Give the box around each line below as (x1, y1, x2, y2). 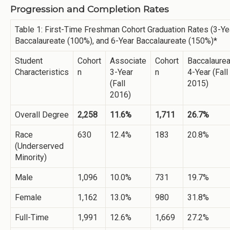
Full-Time (15, 212, 49, 222)
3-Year (110, 67, 133, 77)
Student (15, 55, 43, 66)
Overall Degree (15, 109, 69, 120)
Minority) (15, 152, 47, 162)
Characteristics (15, 67, 69, 77)
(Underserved (15, 141, 64, 151)
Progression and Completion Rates (10, 3, 169, 14)
